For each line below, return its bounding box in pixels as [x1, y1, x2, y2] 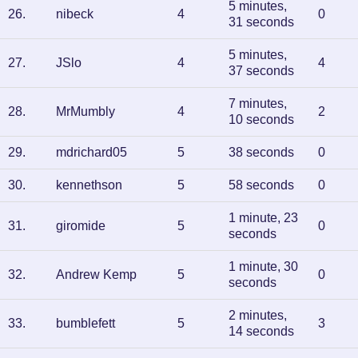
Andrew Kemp [56, 268, 137, 281]
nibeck [56, 7, 93, 21]
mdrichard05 [56, 145, 127, 159]
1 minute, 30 [229, 260, 298, 273]
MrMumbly [56, 105, 115, 118]
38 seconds [229, 145, 294, 159]
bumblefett [56, 316, 115, 330]
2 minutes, [229, 308, 287, 322]
